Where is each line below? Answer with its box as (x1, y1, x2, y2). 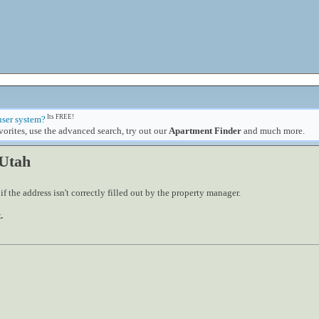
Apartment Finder (169, 125, 241, 136)
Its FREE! (46, 113, 74, 120)
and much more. (241, 125, 305, 136)
